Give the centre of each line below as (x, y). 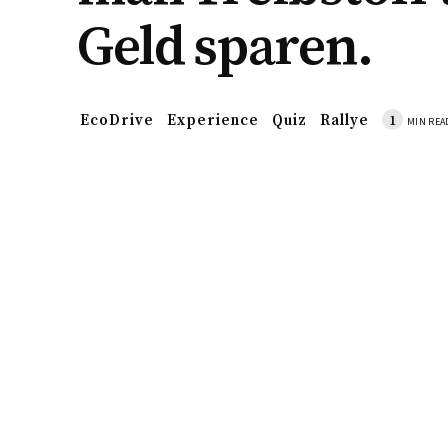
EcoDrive (117, 120)
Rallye (344, 120)
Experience (213, 120)
